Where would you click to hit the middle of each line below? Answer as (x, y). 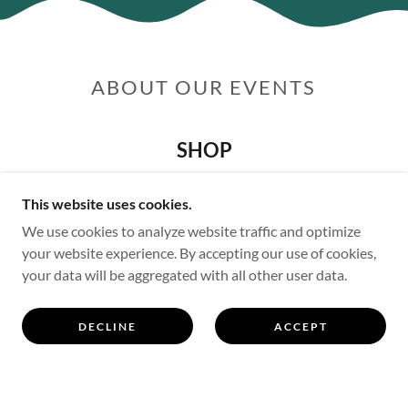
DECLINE (107, 326)
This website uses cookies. (107, 204)
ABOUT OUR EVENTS (204, 87)
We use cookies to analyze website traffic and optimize (191, 231)
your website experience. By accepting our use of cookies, (199, 253)
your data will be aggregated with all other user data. (184, 275)
